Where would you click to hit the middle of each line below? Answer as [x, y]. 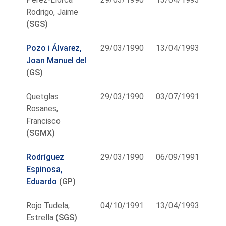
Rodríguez [45, 157]
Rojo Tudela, [48, 205]
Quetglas [43, 96]
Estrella [40, 217]
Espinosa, [45, 169]
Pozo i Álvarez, [54, 48]
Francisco [44, 121]
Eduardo [42, 181]
